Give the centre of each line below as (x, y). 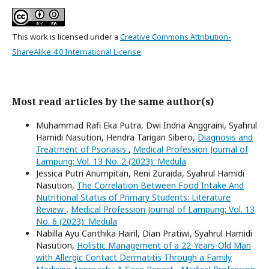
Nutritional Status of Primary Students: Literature (133, 198)
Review (51, 210)
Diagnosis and (225, 138)
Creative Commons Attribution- (176, 37)
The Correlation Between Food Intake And (160, 186)
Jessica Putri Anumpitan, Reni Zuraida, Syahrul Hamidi (140, 174)
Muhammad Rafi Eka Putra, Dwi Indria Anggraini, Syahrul (147, 125)
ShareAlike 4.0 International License (77, 52)
